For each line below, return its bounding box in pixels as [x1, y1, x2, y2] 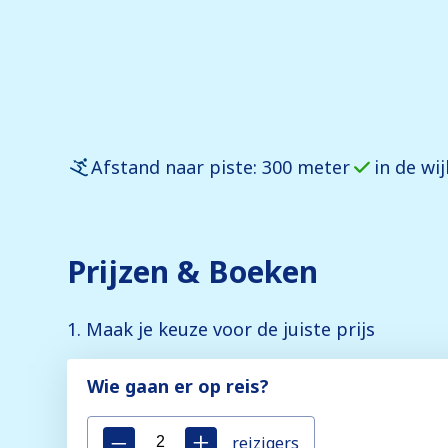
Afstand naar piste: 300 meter [91, 154, 350, 179]
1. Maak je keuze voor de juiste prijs [67, 317, 375, 342]
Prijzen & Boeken [67, 251, 318, 293]
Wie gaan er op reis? [87, 374, 269, 399]
